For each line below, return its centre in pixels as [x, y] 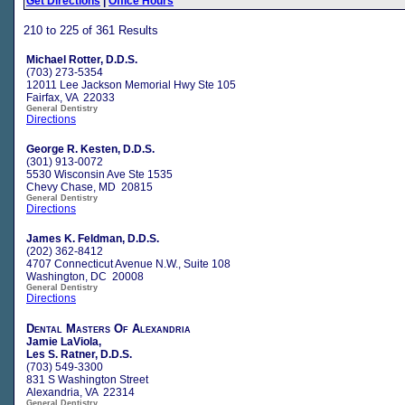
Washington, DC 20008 [85, 276]
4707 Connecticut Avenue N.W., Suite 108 [128, 264]
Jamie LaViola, [64, 341]
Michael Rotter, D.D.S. [82, 59]
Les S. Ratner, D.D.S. [79, 354]
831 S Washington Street [87, 379]
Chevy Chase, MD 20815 [89, 187]
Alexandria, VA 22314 [80, 392]
